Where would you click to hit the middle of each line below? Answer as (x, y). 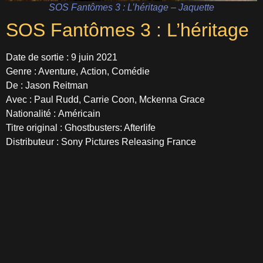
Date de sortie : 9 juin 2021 (63, 58)
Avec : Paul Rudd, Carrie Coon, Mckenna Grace (105, 100)
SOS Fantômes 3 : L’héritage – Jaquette (131, 8)
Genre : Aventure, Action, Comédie (78, 72)
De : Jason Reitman (47, 86)
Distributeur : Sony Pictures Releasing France (101, 142)
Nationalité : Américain (53, 114)
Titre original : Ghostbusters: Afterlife (81, 128)
